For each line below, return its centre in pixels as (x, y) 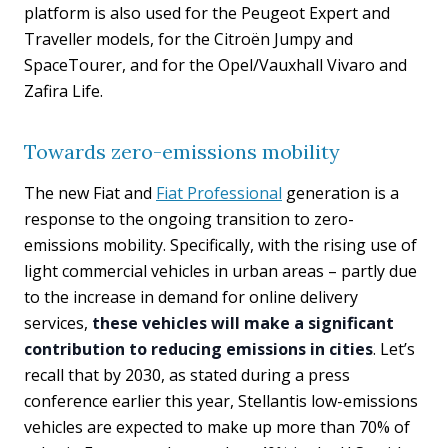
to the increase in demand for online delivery (191, 297)
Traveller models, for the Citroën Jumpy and (188, 39)
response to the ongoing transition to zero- (189, 219)
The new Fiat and (90, 193)
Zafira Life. (63, 91)
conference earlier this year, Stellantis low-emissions (221, 401)
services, (58, 323)
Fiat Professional (219, 193)
